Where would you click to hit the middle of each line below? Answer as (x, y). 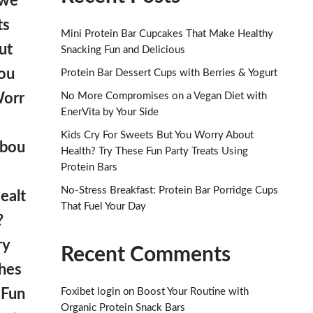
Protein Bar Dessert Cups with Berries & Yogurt (169, 73)
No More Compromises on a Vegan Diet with (164, 96)
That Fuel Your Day (103, 206)
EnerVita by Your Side (110, 112)
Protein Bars (89, 167)
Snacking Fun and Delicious (123, 50)
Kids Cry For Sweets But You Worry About (157, 135)
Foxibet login (90, 292)
